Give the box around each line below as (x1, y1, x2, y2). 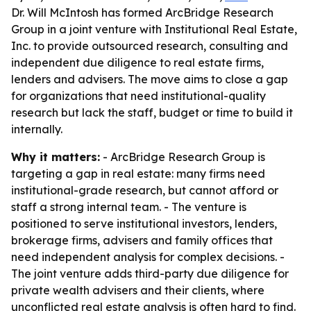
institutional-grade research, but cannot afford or (11, 183, 278, 197)
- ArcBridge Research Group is (100, 150, 265, 164)
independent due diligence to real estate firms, (11, 56, 264, 69)
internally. (11, 122, 62, 136)
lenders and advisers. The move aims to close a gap (11, 72, 288, 86)
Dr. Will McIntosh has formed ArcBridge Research (11, 6, 274, 19)
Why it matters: (11, 150, 100, 164)
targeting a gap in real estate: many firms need (11, 167, 265, 180)
